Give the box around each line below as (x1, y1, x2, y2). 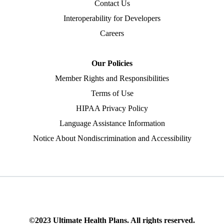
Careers (100, 28, 124, 37)
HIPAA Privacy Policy (76, 103, 148, 112)
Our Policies (91, 58, 132, 67)
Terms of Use (90, 88, 133, 97)
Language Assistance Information (59, 118, 165, 127)
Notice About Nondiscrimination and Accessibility (32, 133, 191, 142)
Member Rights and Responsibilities (55, 73, 169, 82)
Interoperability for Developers (63, 13, 160, 22)
